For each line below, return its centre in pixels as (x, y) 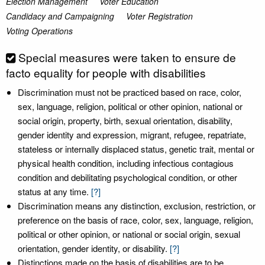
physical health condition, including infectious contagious (126, 163)
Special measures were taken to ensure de (127, 57)
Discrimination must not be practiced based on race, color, (130, 92)
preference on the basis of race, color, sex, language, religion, (135, 220)
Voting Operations (39, 31)
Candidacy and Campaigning (60, 16)
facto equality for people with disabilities (106, 72)
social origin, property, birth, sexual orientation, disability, (125, 120)
